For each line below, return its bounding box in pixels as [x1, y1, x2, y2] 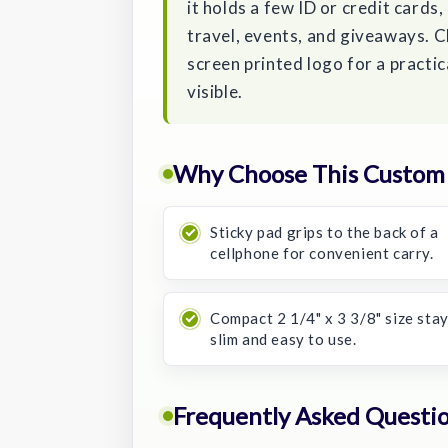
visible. [187, 80, 243, 102]
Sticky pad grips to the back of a [210, 222, 439, 241]
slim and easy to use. [210, 329, 357, 348]
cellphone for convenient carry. [210, 243, 434, 262]
